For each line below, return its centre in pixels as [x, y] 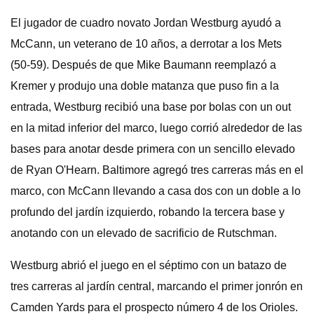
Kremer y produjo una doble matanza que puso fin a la [145, 86]
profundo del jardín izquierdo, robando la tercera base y [148, 212]
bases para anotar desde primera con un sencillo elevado [153, 149]
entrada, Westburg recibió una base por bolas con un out [151, 107]
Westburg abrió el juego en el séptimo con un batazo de [149, 265]
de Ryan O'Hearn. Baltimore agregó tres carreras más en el [157, 170]
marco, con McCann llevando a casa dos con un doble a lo [156, 191]
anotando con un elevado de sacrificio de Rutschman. [144, 233]
